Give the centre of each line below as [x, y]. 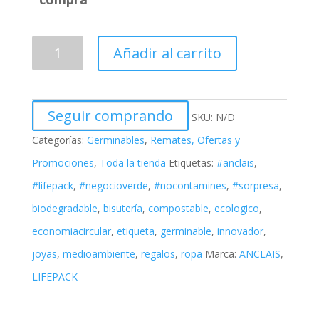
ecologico [236, 209]
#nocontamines [190, 186]
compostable [178, 209]
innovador [240, 231]
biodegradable [64, 209]
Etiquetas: [192, 163]
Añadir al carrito [168, 53]
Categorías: [59, 140]
